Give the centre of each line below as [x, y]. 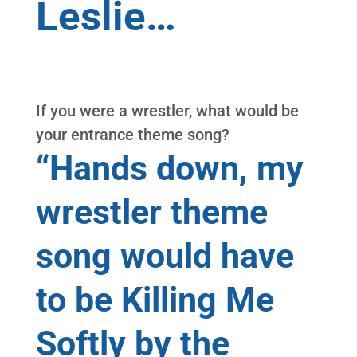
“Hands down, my [169, 168]
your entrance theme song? [132, 134]
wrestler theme [151, 212]
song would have [165, 255]
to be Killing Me [155, 299]
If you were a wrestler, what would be [167, 110]
